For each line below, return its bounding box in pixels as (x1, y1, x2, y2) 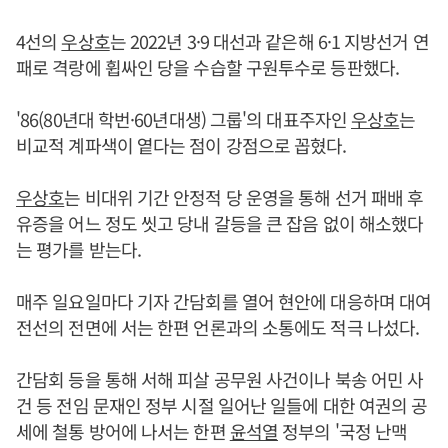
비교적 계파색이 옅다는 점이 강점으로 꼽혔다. (16, 132, 347, 158)
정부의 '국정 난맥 (278, 418, 408, 444)
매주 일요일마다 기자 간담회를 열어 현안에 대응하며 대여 (16, 288, 432, 314)
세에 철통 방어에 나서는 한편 (16, 418, 230, 444)
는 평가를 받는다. (16, 236, 141, 262)
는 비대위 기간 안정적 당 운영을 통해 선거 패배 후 (64, 184, 424, 210)
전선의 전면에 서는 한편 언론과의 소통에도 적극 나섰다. (16, 314, 420, 340)
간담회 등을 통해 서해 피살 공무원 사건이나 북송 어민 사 (16, 366, 424, 392)
